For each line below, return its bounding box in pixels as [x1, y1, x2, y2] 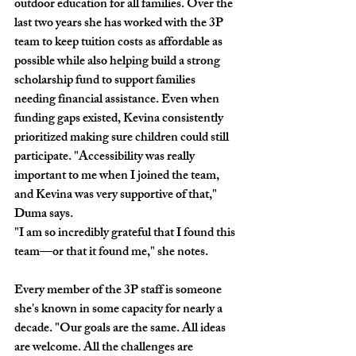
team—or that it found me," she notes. [14, 241, 211, 265]
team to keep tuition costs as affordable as [14, 31, 225, 55]
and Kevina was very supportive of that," [14, 184, 219, 207]
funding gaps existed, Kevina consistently [14, 107, 226, 131]
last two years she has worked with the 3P [14, 12, 226, 36]
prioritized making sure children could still [14, 126, 231, 150]
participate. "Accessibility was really [14, 145, 197, 169]
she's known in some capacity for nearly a [14, 298, 225, 322]
